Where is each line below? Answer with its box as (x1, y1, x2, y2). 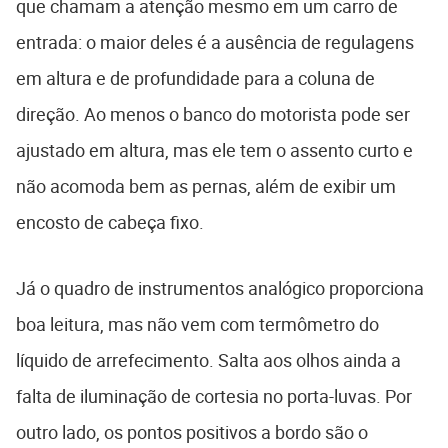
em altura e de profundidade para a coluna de (16, 66, 375, 91)
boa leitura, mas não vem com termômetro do (16, 312, 379, 337)
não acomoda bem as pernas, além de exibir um (16, 174, 396, 199)
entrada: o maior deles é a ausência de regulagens (16, 30, 414, 55)
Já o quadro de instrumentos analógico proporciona (16, 276, 424, 301)
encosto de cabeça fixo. (16, 210, 204, 235)
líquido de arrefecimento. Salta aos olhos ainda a (16, 348, 401, 373)
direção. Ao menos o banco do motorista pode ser (16, 102, 410, 127)
